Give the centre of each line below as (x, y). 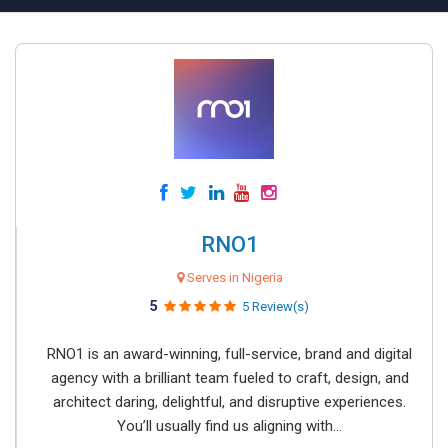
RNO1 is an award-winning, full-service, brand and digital (229, 354)
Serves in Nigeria (233, 277)
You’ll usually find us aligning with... (229, 426)
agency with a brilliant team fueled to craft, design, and (229, 378)
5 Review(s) (275, 306)
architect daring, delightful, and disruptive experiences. (229, 402)
